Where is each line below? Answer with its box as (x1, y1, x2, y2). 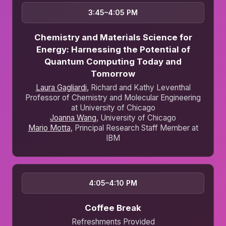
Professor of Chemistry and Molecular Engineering (25, 93, 201, 103)
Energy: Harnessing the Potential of (36, 44, 190, 55)
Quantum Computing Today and (44, 56, 182, 67)
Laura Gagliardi (35, 83, 87, 93)
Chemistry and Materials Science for (34, 32, 192, 43)
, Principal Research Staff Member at (70, 123, 198, 133)
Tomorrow (91, 69, 135, 79)
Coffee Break (85, 203, 141, 213)
